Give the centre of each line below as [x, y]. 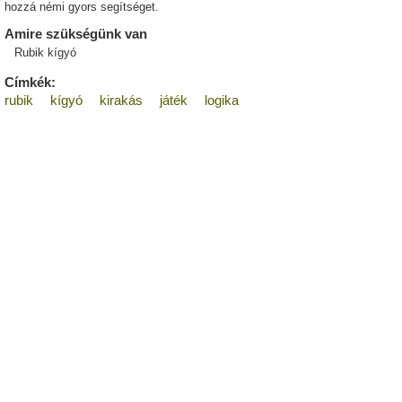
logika [222, 100]
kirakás [121, 100]
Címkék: [30, 83]
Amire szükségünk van [76, 34]
